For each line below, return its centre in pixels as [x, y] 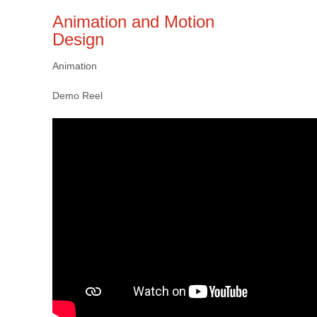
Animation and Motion [133, 22]
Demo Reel [77, 96]
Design [78, 39]
